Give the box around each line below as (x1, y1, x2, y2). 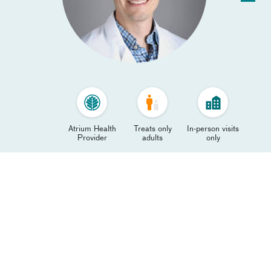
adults (142, 134, 163, 142)
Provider (77, 134, 107, 142)
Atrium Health (68, 125, 116, 133)
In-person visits (187, 125, 239, 133)
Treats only (133, 125, 172, 133)
